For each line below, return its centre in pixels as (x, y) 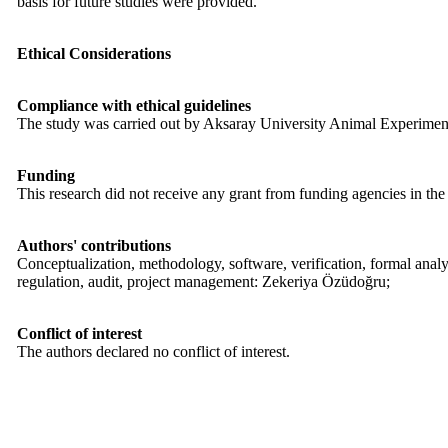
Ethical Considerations (94, 53)
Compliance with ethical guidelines (134, 105)
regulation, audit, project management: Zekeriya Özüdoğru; (205, 281)
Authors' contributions (94, 245)
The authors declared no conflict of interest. (153, 351)
